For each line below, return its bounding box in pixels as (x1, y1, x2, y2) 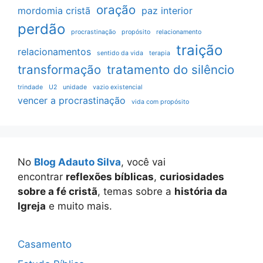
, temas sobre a (97, 186, 174, 198)
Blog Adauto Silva (34, 156, 121, 168)
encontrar (18, 171, 66, 183)
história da (174, 186, 227, 198)
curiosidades (160, 171, 224, 183)
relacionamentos (18, 46, 91, 58)
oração (96, 2, 136, 18)
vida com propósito (131, 98, 189, 106)
